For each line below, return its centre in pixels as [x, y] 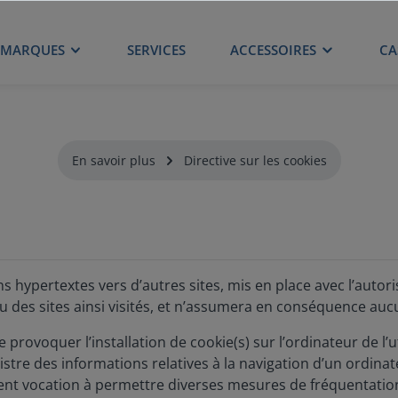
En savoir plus [113, 160]
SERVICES [156, 49]
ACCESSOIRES [273, 49]
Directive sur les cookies [255, 160]
